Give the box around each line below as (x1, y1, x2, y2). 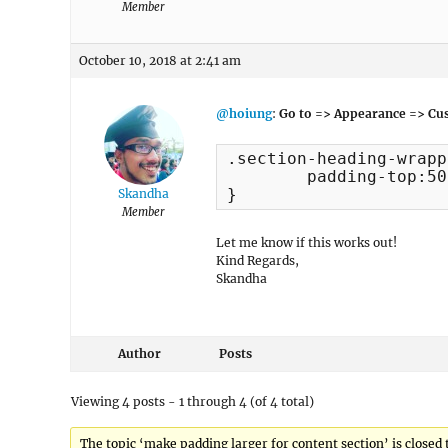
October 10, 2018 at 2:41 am (79, 53, 241, 68)
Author (117, 346, 161, 361)
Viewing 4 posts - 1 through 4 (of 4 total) (71, 394, 314, 409)
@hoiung (216, 106, 272, 121)
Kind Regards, (216, 253, 299, 268)
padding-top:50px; (227, 167, 307, 186)
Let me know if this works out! (216, 235, 397, 250)
